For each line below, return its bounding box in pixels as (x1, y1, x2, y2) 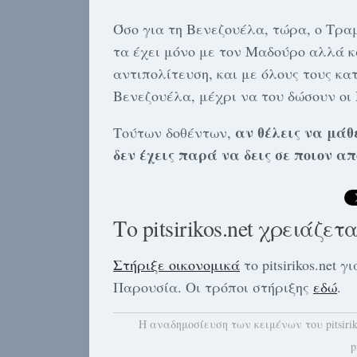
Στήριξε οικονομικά (113, 255, 240, 274)
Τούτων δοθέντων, (113, 123, 235, 142)
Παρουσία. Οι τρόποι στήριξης (113, 277, 313, 296)
